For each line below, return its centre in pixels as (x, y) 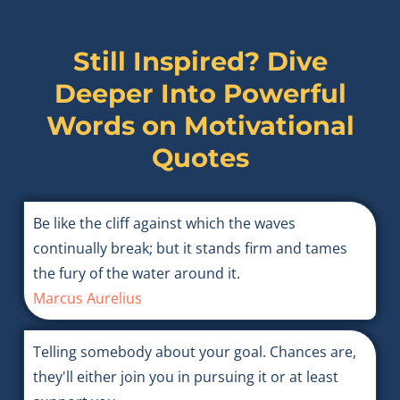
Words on (111, 126)
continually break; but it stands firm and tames (190, 249)
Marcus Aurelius (87, 299)
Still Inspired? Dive (200, 62)
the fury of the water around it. (136, 274)
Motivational (269, 126)
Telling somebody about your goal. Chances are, (194, 352)
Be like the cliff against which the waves (164, 224)
